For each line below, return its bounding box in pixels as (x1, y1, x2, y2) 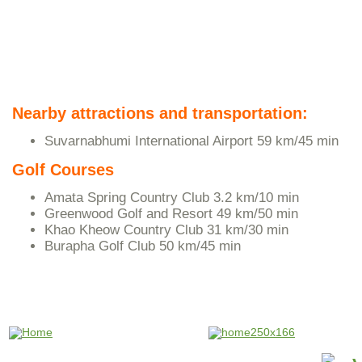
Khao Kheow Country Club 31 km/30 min (44, 222, 288, 238)
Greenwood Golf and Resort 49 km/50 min (44, 206, 298, 222)
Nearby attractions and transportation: (12, 103, 308, 122)
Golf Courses (12, 160, 114, 179)
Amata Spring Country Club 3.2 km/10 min (44, 190, 299, 206)
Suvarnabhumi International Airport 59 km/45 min (44, 133, 339, 149)
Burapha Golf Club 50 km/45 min (44, 238, 241, 255)
